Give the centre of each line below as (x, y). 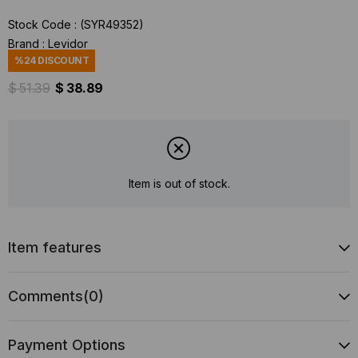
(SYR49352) (112, 24)
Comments (46, 296)
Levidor (68, 44)
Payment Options (67, 344)
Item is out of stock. (179, 184)
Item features (55, 247)
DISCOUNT (62, 60)
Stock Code (40, 24)
